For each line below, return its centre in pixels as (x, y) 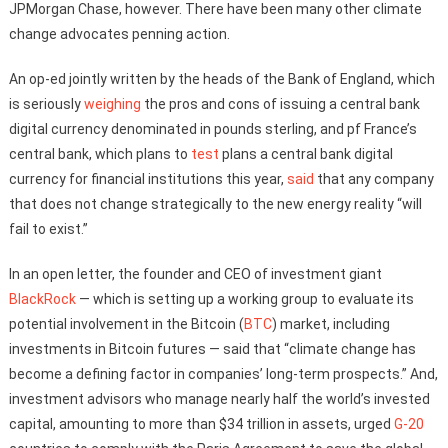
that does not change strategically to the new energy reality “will (215, 203)
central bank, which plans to (99, 153)
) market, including (330, 323)
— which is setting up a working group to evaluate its (244, 298)
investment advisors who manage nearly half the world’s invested (219, 398)
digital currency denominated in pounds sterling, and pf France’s (212, 128)
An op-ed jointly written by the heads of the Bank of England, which (221, 78)
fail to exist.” (48, 228)
